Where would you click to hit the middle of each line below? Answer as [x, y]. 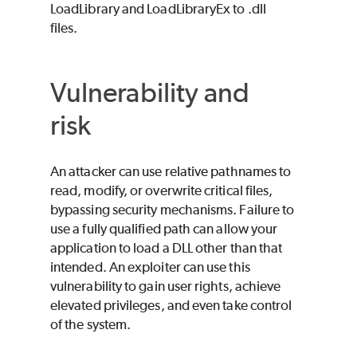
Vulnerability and [150, 92]
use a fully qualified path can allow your [164, 229]
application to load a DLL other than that [167, 248]
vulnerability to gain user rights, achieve [166, 286]
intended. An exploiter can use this [150, 267]
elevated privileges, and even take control [171, 306]
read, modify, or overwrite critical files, [162, 191]
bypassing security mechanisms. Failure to [173, 210]
